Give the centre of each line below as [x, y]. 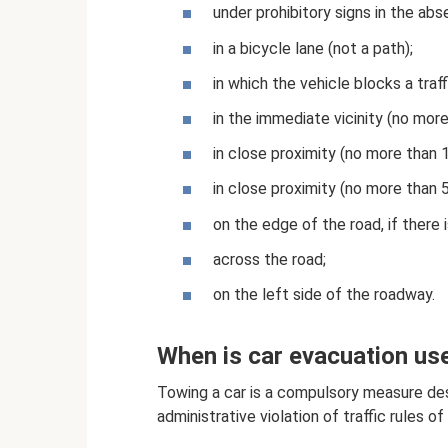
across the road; [269, 259]
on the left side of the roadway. [324, 294]
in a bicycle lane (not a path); [313, 48]
